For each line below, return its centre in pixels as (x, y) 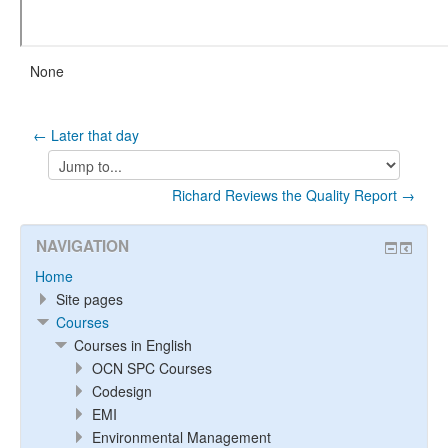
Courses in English (133, 345)
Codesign (122, 391)
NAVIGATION (82, 246)
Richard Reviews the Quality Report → (293, 195)
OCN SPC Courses (152, 368)
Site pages (89, 299)
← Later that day (86, 135)
